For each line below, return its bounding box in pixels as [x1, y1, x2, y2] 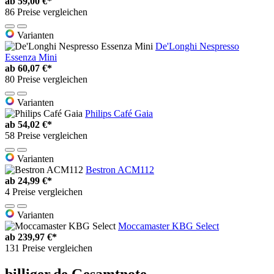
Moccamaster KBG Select [118, 220, 219, 231]
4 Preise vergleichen [5, 186, 83, 197]
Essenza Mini [5, 51, 57, 62]
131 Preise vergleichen [5, 242, 92, 253]
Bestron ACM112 [86, 164, 154, 175]
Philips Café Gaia [85, 108, 153, 119]
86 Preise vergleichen [5, 6, 87, 17]
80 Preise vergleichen [5, 73, 87, 84]
